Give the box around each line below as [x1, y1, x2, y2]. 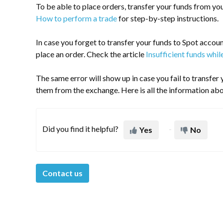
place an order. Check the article [36, 49, 146, 59]
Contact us [42, 168, 83, 178]
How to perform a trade [36, 13, 117, 23]
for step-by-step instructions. [117, 13, 219, 23]
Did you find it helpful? [42, 124, 118, 134]
